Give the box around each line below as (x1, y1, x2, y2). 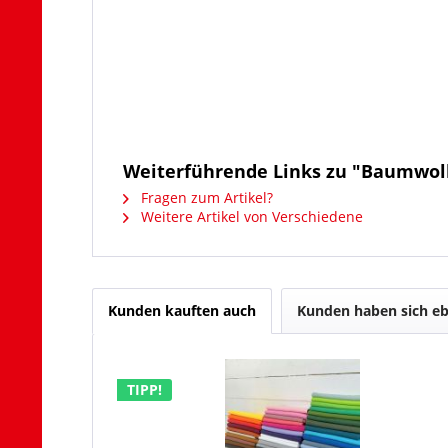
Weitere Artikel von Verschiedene (137, 207, 363, 226)
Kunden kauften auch (108, 301, 256, 320)
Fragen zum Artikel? (137, 188, 273, 207)
